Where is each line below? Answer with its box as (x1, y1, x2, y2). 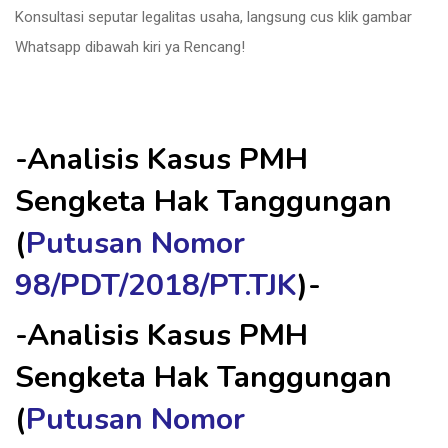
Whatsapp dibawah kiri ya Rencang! (15, 38, 245, 56)
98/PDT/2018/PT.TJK (15, 265, 297, 306)
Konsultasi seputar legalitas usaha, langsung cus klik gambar (15, 8, 412, 26)
